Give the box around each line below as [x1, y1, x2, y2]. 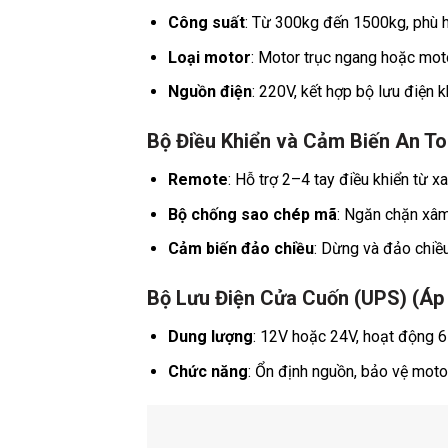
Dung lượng [167, 327, 253, 347]
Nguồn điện [167, 82, 252, 102]
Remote [167, 170, 228, 190]
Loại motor [167, 47, 251, 67]
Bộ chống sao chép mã [167, 204, 337, 224]
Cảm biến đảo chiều [167, 239, 314, 259]
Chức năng [167, 361, 248, 381]
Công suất [167, 13, 245, 33]
